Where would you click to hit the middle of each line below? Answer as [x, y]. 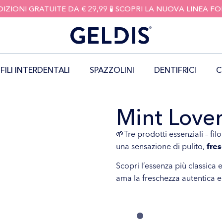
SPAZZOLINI [112, 70]
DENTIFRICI [175, 70]
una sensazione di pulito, [161, 146]
